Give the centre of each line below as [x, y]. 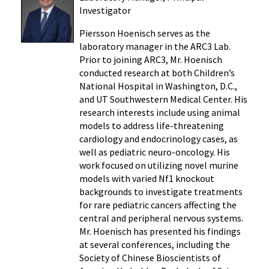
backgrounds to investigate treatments [161, 191]
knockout [194, 178]
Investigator [105, 10]
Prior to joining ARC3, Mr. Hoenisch [150, 59]
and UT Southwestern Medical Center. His [163, 99]
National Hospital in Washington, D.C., [158, 86]
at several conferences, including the [154, 244]
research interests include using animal [159, 112]
